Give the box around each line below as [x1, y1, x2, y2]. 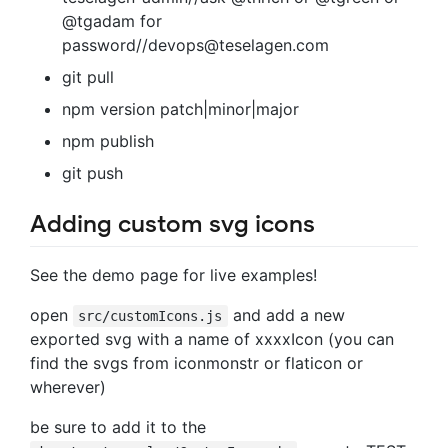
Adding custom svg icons [30, 208, 315, 239]
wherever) [30, 376, 106, 397]
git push [62, 162, 123, 183]
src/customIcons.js [78, 307, 223, 324]
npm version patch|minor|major [62, 98, 299, 119]
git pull [62, 66, 114, 87]
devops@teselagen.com [148, 34, 329, 55]
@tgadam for [62, 10, 162, 31]
